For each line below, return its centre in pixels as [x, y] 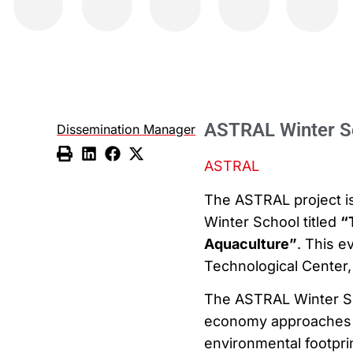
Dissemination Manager [126, 130]
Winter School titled [272, 221]
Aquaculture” [250, 243]
